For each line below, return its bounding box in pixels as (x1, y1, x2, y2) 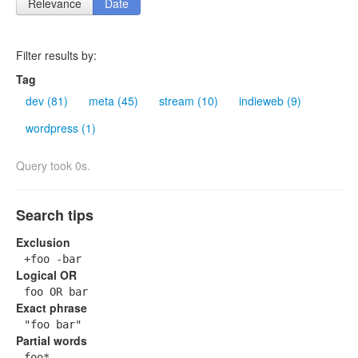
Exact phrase (16, 300, 87, 316)
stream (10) (159, 93, 218, 109)
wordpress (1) (26, 120, 96, 137)
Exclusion (16, 234, 70, 251)
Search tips (16, 205, 93, 226)
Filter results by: (16, 47, 97, 64)
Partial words (16, 332, 87, 349)
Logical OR (16, 267, 77, 284)
